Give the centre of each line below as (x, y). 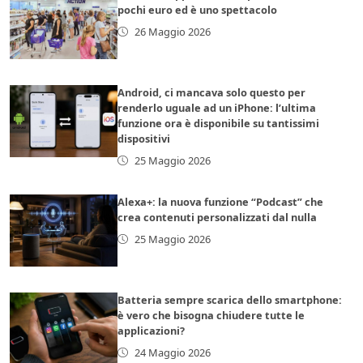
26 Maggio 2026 (172, 31)
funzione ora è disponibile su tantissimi (219, 123)
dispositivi (144, 138)
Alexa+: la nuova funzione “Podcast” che (221, 201)
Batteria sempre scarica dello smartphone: (230, 299)
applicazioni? (152, 330)
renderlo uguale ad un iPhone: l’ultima (217, 107)
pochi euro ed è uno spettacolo (198, 9)
